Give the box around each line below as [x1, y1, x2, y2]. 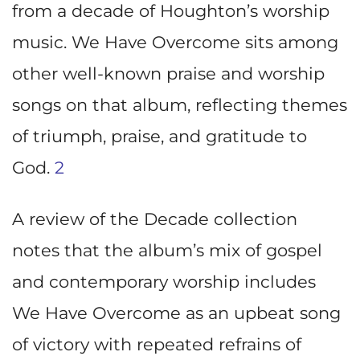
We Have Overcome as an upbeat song [12, 303, 341, 324]
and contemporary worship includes [12, 272, 316, 292]
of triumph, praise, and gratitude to [12, 126, 307, 147]
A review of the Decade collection [12, 209, 297, 230]
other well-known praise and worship [12, 63, 325, 84]
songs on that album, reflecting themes [12, 95, 347, 116]
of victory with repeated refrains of [12, 334, 301, 355]
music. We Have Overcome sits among [12, 32, 338, 53]
